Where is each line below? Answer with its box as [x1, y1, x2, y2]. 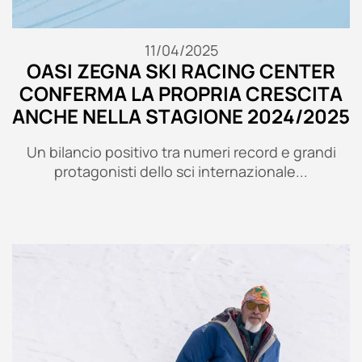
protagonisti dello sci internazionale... [54, 162, 308, 182]
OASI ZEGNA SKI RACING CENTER [27, 57, 335, 85]
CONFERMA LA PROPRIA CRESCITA [19, 80, 343, 107]
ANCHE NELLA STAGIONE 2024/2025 [12, 103, 350, 130]
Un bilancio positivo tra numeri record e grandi [26, 142, 336, 162]
